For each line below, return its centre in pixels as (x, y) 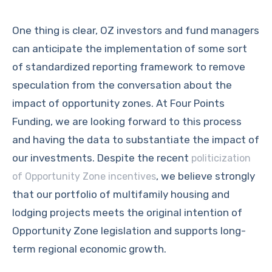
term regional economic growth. (89, 249)
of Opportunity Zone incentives (84, 176)
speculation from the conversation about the (122, 85)
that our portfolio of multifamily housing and (121, 194)
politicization (221, 158)
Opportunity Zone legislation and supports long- (129, 231)
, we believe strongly (206, 176)
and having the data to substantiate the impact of (136, 140)
